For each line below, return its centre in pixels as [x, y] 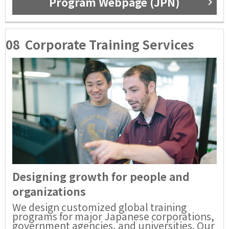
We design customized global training [99, 207]
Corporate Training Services [110, 44]
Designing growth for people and [101, 176]
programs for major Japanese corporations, [113, 216]
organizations [49, 191]
